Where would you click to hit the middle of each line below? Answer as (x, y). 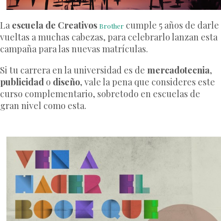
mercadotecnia (178, 70)
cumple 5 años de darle (171, 25)
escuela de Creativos (55, 25)
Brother (111, 26)
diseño (66, 82)
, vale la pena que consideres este (147, 82)
